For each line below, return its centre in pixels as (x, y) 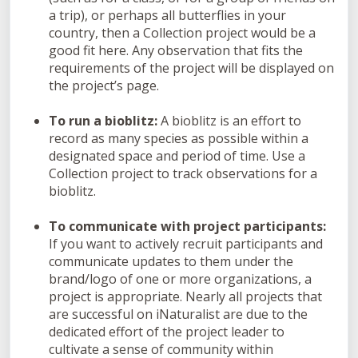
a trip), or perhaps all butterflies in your (167, 15)
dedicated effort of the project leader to (167, 331)
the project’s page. (104, 85)
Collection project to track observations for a (183, 173)
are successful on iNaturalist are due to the (178, 314)
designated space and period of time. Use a (177, 155)
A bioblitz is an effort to (229, 120)
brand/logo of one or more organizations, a (180, 278)
